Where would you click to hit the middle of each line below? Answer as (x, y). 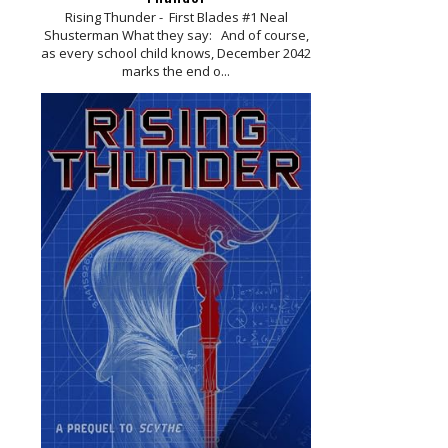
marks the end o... (176, 71)
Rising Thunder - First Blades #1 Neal (176, 17)
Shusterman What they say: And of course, (176, 35)
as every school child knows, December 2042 (176, 53)
